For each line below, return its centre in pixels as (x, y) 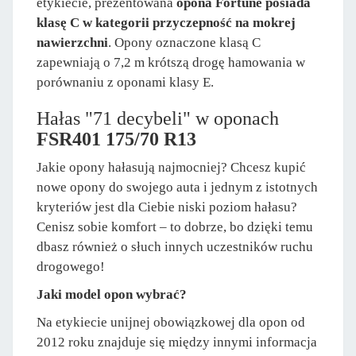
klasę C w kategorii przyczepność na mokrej (166, 23)
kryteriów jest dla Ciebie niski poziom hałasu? (167, 207)
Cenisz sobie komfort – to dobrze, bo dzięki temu (175, 227)
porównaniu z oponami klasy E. (125, 83)
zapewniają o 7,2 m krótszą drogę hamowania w (171, 63)
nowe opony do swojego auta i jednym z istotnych (177, 188)
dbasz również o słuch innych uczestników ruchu (175, 247)
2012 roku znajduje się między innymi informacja (177, 342)
